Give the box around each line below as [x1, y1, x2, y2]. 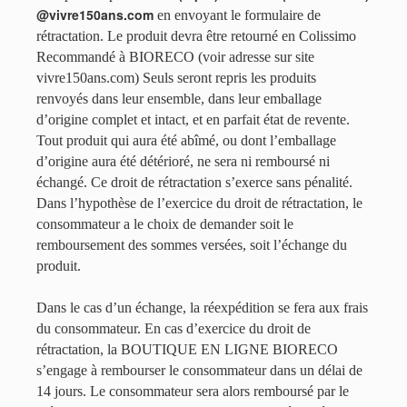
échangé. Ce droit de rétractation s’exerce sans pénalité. [36, 174, 352, 190]
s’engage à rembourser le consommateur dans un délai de [36, 362, 362, 378]
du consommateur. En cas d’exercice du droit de [36, 321, 311, 336]
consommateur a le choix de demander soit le [36, 216, 293, 232]
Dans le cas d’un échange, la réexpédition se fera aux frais [36, 300, 368, 315]
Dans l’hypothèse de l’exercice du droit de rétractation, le [36, 195, 362, 211]
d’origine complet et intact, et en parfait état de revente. [36, 112, 350, 127]
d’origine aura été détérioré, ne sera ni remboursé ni [36, 154, 330, 169]
